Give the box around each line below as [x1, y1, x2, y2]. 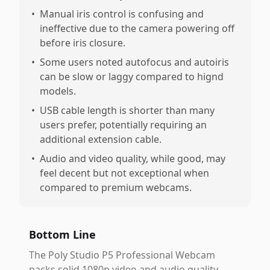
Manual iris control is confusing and [40, 7, 204, 20]
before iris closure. [40, 36, 125, 49]
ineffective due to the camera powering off [40, 22, 234, 35]
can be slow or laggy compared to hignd [40, 70, 224, 83]
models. [40, 84, 76, 98]
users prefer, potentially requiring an [40, 118, 207, 131]
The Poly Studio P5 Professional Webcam [29, 248, 215, 262]
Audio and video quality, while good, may [40, 152, 225, 165]
